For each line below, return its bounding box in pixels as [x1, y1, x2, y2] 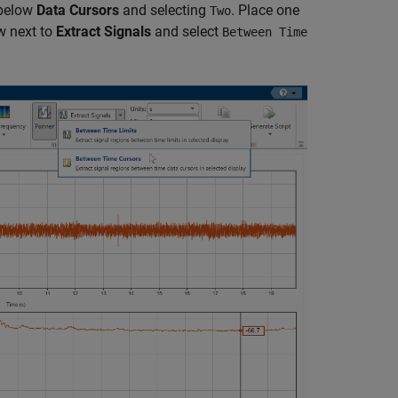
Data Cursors [36, 2, 119, 20]
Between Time [222, 25, 307, 40]
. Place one [231, 2, 299, 20]
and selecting [119, 2, 210, 20]
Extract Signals [56, 23, 151, 41]
